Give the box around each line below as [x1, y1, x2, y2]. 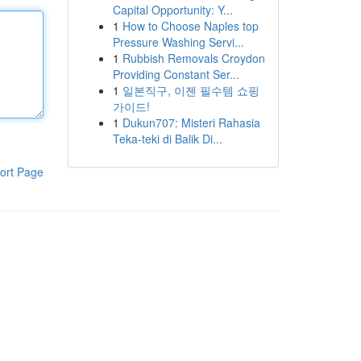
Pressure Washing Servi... [112, 34, 244, 50]
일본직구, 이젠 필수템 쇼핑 [122, 82, 259, 98]
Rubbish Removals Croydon [122, 50, 265, 66]
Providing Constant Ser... [112, 66, 239, 82]
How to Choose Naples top [122, 18, 259, 34]
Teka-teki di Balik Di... [112, 131, 222, 147]
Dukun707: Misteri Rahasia [122, 114, 260, 131]
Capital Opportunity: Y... [112, 2, 233, 18]
